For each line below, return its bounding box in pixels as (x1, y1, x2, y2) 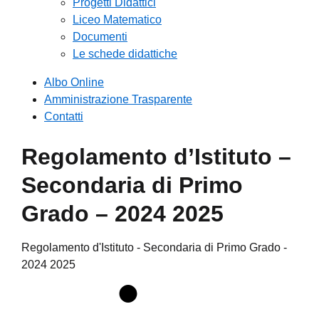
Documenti (73, 31, 127, 43)
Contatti (44, 110, 83, 122)
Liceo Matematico (73, 14, 162, 26)
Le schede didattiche (73, 48, 177, 60)
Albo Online (44, 76, 104, 88)
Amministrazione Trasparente (44, 93, 192, 105)
